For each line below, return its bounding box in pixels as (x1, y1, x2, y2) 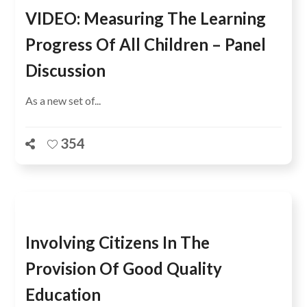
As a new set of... (25, 94, 101, 107)
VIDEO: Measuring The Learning (25, 8, 267, 28)
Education (25, 284, 101, 304)
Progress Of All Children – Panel (25, 34, 267, 54)
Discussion (25, 60, 106, 80)
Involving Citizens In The (25, 232, 210, 252)
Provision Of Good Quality (25, 258, 223, 278)
